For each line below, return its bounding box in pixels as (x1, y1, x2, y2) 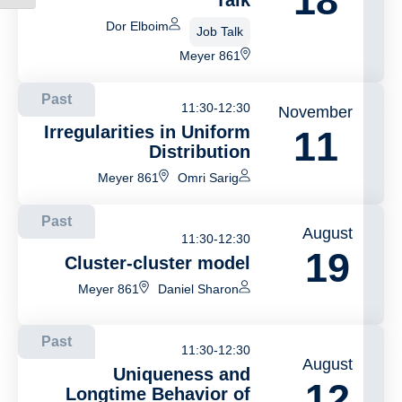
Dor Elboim (106, 19, 170, 33)
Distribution (149, 142, 251, 162)
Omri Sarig (178, 170, 240, 185)
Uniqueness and (113, 364, 251, 384)
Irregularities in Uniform (44, 122, 251, 142)
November (278, 103, 353, 121)
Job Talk (197, 24, 244, 39)
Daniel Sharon (158, 282, 240, 296)
